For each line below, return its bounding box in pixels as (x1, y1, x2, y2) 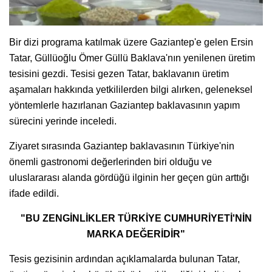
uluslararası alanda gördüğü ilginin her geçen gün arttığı (9, 172, 249, 183)
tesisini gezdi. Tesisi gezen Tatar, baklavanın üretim (9, 68, 229, 79)
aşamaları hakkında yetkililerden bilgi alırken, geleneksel (9, 84, 253, 95)
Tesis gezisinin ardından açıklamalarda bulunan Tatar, (9, 253, 240, 264)
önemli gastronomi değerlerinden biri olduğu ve (9, 156, 212, 167)
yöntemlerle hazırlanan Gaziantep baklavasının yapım (9, 100, 240, 110)
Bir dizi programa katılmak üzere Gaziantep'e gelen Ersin (9, 36, 253, 47)
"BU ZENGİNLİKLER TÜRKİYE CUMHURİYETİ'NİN (20, 212, 252, 223)
